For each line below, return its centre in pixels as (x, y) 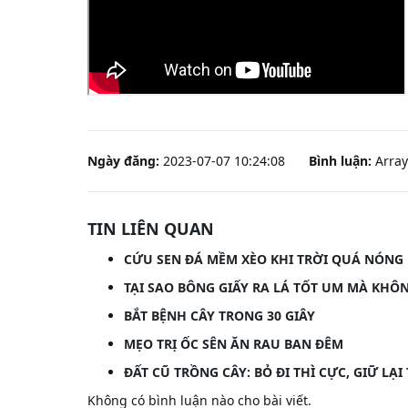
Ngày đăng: (123, 161)
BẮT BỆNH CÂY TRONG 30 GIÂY (219, 316)
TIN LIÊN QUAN (151, 229)
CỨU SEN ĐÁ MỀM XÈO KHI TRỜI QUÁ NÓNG (264, 259)
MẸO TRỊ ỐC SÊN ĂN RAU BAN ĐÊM (234, 344)
